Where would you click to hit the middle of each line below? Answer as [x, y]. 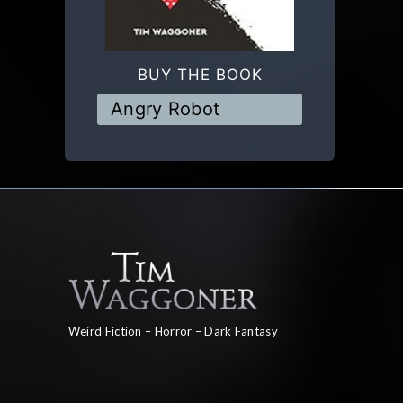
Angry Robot [166, 108]
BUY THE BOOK [200, 74]
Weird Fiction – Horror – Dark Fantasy [173, 331]
